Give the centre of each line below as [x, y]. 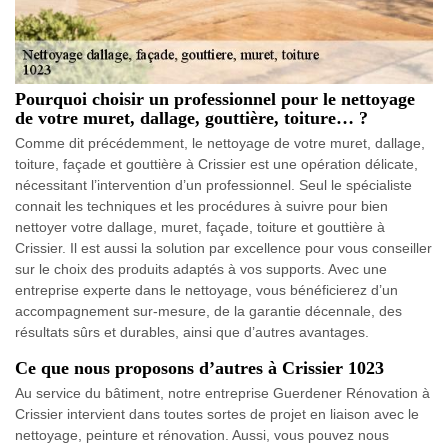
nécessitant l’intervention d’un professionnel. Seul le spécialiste [213, 185]
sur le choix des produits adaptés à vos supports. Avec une [201, 269]
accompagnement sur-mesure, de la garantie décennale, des [208, 311]
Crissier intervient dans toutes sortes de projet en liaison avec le [217, 414]
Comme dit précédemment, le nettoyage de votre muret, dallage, [220, 143]
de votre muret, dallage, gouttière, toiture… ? [191, 118]
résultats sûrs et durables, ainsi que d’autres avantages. [192, 332]
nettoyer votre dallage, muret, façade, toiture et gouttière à [200, 227]
